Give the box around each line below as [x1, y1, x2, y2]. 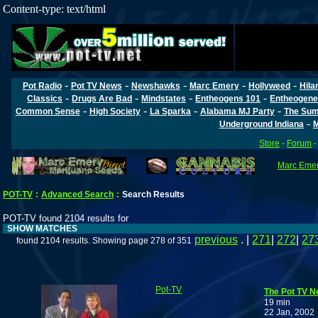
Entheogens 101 [195, 93, 261, 104]
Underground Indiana [219, 119, 304, 129]
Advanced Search [41, 190, 114, 200]
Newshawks [131, 80, 180, 91]
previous [194, 234, 238, 246]
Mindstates [141, 93, 187, 104]
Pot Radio [22, 80, 62, 91]
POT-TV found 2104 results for [3, 213, 128, 224]
